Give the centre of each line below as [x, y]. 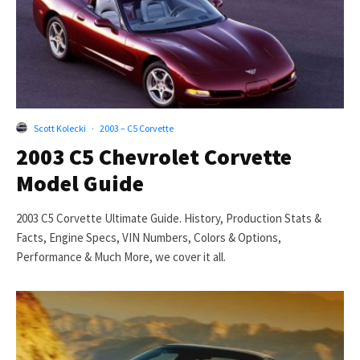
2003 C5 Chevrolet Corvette [154, 156]
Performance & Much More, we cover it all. [121, 256]
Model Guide [80, 183]
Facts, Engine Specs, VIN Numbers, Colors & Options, [149, 237]
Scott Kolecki [60, 128]
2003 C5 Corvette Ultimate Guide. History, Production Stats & [169, 218]
